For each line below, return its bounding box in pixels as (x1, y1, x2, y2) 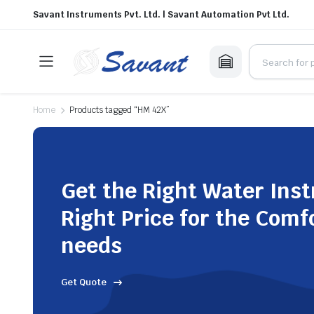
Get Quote (61, 276, 107, 289)
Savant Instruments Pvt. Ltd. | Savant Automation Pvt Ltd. (33, 9, 290, 20)
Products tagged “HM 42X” (69, 104, 170, 116)
